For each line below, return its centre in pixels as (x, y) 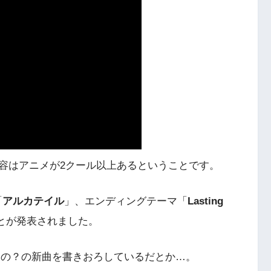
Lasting (205, 201)
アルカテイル (33, 201)
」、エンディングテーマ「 (126, 201)
